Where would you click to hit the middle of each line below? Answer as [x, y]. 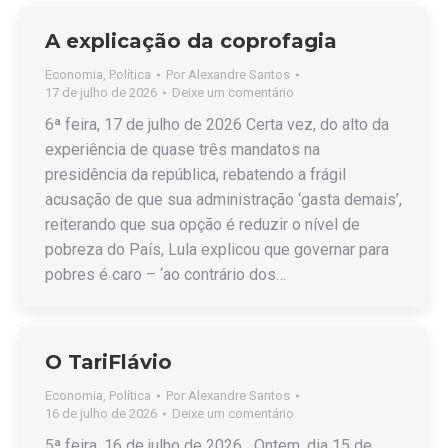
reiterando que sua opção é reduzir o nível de [202, 224]
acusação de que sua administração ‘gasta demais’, [223, 199]
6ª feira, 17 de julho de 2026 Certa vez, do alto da [217, 124]
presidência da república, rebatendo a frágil [195, 174]
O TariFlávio [108, 362]
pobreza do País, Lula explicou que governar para [217, 249]
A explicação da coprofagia [191, 41]
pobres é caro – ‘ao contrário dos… [165, 274]
